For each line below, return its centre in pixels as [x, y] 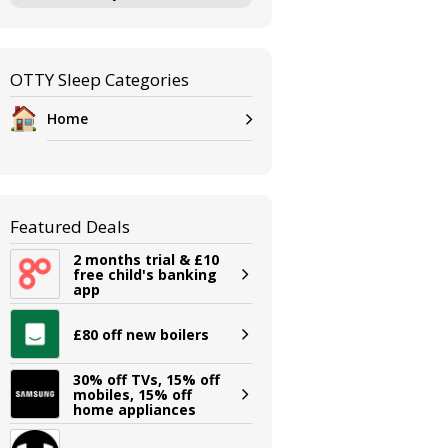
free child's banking [145, 274]
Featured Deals [70, 226]
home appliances [135, 409]
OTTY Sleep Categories [100, 79]
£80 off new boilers [141, 334]
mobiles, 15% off [133, 394]
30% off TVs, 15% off [147, 379]
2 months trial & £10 [146, 259]
